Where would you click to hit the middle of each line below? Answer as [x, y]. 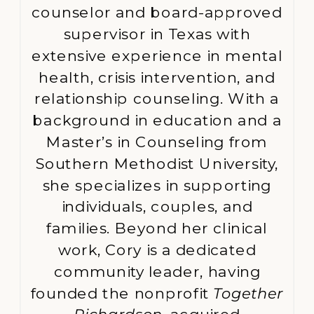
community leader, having [157, 271]
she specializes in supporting [157, 185]
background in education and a [157, 120]
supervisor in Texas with [157, 34]
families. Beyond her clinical [157, 228]
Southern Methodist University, [157, 163]
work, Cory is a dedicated [157, 250]
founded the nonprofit [122, 293]
